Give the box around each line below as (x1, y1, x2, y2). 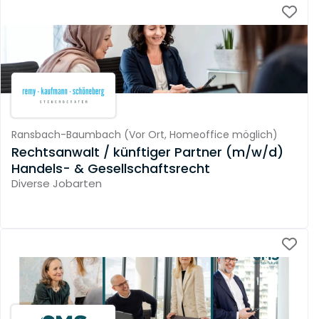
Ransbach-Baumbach (11, 127, 121, 142)
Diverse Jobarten (11, 175, 102, 191)
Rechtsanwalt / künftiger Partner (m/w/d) (11, 142, 283, 161)
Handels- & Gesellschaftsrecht (11, 159, 210, 177)
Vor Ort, (128, 127, 169, 142)
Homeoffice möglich (169, 127, 273, 142)
